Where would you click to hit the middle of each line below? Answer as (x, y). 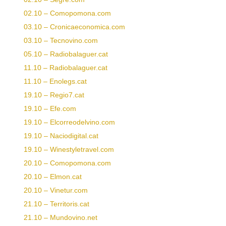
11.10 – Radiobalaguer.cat (66, 68)
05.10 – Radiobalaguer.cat (66, 54)
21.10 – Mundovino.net (61, 217)
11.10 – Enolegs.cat (55, 81)
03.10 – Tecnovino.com (61, 40)
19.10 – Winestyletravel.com (69, 149)
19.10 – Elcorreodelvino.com (69, 122)
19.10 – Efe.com (50, 108)
